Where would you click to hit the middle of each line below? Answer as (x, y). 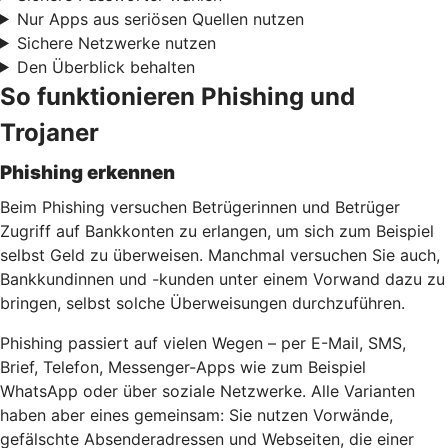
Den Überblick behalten (105, 66)
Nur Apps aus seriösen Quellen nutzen (160, 18)
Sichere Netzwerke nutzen (116, 42)
